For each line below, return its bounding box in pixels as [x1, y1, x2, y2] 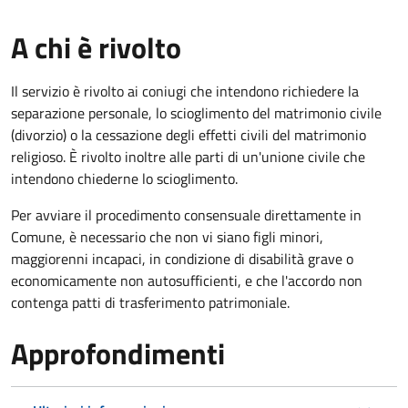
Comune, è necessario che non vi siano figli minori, [11, 225, 323, 248]
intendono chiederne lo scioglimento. [11, 167, 238, 189]
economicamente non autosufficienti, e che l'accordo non [11, 269, 362, 291]
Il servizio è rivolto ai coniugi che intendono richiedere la [11, 79, 359, 102]
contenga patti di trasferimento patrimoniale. [11, 291, 290, 313]
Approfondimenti [11, 331, 225, 375]
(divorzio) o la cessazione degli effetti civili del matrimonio [11, 123, 366, 146]
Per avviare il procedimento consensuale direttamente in [11, 203, 362, 226]
